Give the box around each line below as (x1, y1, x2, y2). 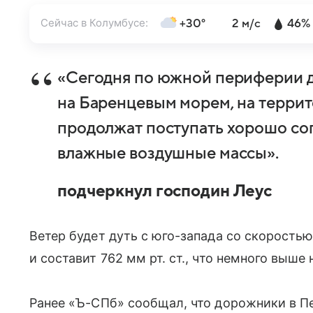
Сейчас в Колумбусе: (41, 16, 148, 30)
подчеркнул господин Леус (57, 182, 272, 201)
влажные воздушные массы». (57, 145, 279, 163)
